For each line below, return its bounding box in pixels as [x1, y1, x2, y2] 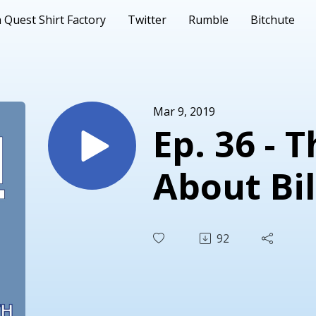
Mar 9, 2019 [153, 103, 215, 119]
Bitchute [250, 12, 296, 28]
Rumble [188, 12, 229, 28]
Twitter [128, 12, 167, 28]
